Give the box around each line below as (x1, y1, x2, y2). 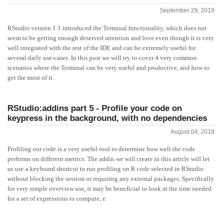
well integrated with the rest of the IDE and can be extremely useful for (7, 45, 196, 52)
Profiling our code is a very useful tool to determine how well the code (7, 146, 195, 153)
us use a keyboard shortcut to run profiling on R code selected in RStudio (7, 166, 204, 173)
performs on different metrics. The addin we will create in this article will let (7, 156, 210, 163)
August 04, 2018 (170, 128, 215, 135)
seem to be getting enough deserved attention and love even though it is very (7, 35, 214, 42)
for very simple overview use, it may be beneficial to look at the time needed (7, 185, 212, 193)
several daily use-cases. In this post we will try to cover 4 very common (7, 55, 197, 62)
